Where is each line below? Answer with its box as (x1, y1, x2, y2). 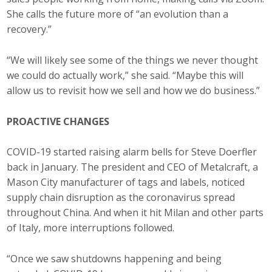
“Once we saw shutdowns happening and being (7, 251, 222, 265)
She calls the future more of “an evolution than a (7, 7, 229, 21)
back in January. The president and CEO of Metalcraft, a (7, 160, 259, 174)
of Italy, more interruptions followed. (7, 221, 175, 235)
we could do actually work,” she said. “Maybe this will (7, 69, 244, 83)
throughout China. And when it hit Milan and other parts (7, 206, 264, 220)
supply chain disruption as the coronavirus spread (7, 191, 236, 205)
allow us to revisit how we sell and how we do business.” (7, 84, 260, 98)
